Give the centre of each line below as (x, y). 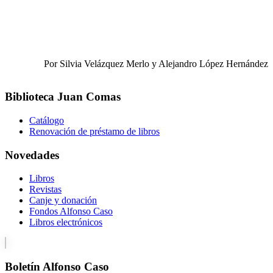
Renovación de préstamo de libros (94, 132)
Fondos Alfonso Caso (71, 211)
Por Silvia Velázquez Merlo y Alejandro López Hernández (156, 63)
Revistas (45, 190)
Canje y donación (63, 200)
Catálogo (47, 121)
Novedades (32, 155)
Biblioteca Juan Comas (63, 97)
